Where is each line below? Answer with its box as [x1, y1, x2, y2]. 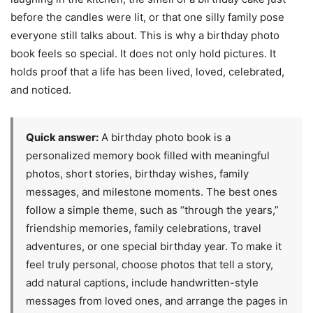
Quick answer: [26, 130, 99, 144]
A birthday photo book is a [99, 130, 231, 144]
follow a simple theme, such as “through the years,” [26, 203, 279, 217]
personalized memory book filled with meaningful [26, 148, 270, 162]
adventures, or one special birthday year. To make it [26, 239, 282, 253]
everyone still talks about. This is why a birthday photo [10, 28, 279, 42]
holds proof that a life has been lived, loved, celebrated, [10, 64, 284, 78]
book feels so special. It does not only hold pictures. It [10, 46, 276, 60]
